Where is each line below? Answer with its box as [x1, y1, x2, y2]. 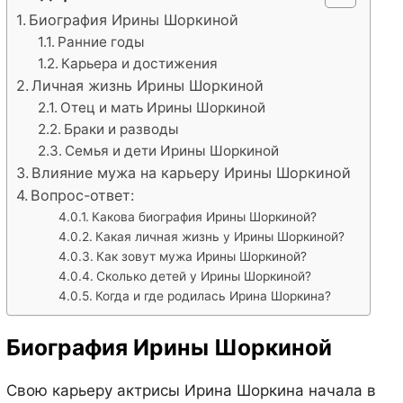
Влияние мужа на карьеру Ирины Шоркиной [31, 164, 351, 183]
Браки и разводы [64, 121, 179, 139]
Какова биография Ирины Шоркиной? [91, 210, 317, 225]
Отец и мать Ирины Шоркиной [60, 99, 265, 117]
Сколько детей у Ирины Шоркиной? [95, 269, 311, 284]
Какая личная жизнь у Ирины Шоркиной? [94, 229, 345, 245]
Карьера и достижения [61, 55, 218, 73]
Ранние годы [58, 33, 145, 51]
